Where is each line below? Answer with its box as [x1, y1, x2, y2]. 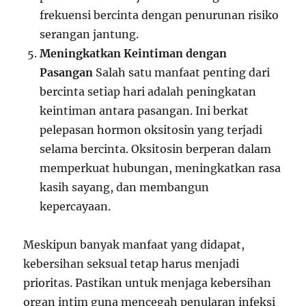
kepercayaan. [40, 199, 111, 213]
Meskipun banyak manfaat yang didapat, [23, 237, 245, 251]
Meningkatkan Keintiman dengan [40, 46, 227, 60]
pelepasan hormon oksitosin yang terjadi [40, 122, 263, 137]
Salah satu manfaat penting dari [93, 65, 270, 79]
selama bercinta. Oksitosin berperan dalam [40, 141, 272, 156]
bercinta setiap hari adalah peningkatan [40, 84, 257, 98]
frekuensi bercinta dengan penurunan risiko [40, 8, 279, 22]
